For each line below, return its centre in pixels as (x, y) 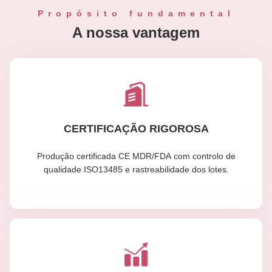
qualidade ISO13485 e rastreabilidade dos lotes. (136, 169)
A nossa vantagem (136, 33)
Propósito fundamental (136, 14)
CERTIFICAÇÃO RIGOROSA (136, 128)
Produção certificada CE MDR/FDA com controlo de (136, 156)
